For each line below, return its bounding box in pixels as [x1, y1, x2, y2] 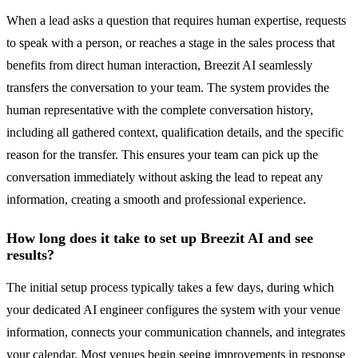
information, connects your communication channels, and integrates [6, 325, 345, 340]
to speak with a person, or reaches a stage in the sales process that [6, 36, 335, 50]
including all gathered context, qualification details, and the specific [6, 125, 344, 140]
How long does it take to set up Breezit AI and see [6, 230, 313, 247]
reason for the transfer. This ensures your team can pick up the [6, 148, 318, 162]
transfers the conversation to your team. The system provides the [6, 81, 329, 95]
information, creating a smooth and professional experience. [6, 193, 306, 207]
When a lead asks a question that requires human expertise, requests [6, 14, 346, 28]
